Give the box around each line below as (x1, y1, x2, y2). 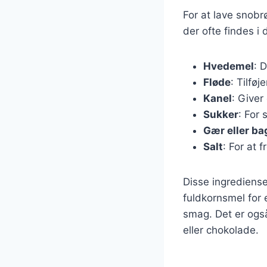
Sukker (203, 108, 238, 120)
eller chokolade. (183, 223, 259, 236)
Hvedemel (203, 60, 254, 72)
